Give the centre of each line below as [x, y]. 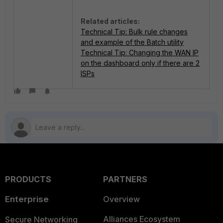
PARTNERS [125, 179]
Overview [121, 199]
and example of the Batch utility [132, 42]
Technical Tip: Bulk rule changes [134, 32]
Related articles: [110, 21]
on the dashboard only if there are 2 [140, 63]
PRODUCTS [28, 179]
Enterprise [27, 199]
